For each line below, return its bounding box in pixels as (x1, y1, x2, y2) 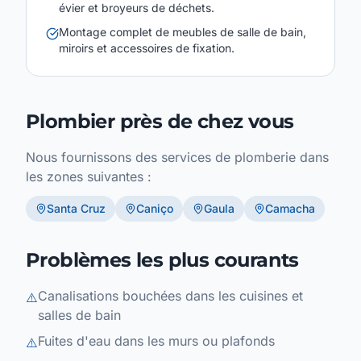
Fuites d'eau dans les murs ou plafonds (38, 333, 275, 350)
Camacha (265, 201, 315, 216)
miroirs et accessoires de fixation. (59, 41, 234, 56)
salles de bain (38, 307, 121, 324)
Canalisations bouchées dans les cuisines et (38, 288, 303, 305)
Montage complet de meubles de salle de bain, (59, 25, 306, 39)
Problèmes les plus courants (26, 248, 299, 272)
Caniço (136, 201, 173, 216)
